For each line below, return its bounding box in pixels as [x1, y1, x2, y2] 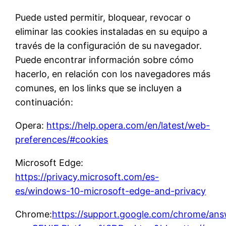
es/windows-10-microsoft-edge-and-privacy [15, 186, 206, 197]
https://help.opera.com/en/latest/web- [46, 120, 210, 131]
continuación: [15, 97, 74, 108]
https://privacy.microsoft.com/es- [15, 172, 159, 183]
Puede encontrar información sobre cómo [15, 54, 194, 66]
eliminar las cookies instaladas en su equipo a [15, 26, 208, 37]
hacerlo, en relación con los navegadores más [15, 69, 211, 80]
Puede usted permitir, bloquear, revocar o [15, 12, 191, 23]
